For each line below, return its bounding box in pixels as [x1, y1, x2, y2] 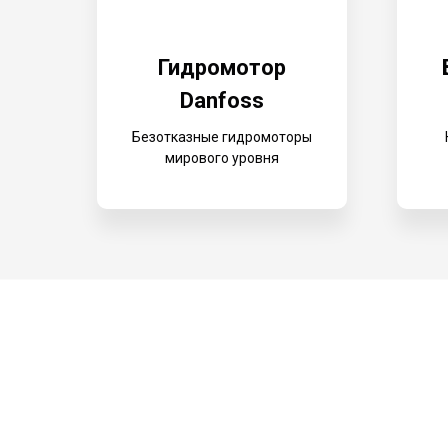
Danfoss [180, 88, 264, 113]
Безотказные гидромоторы [132, 129, 312, 145]
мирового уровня [165, 150, 279, 166]
